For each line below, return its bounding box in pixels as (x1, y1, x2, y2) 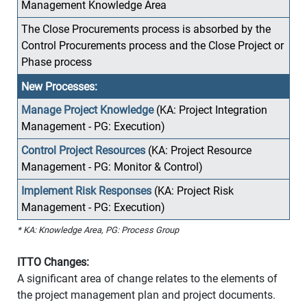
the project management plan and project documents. (17, 288, 275, 302)
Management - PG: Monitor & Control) (21, 160, 203, 173)
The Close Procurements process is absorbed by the (21, 22, 271, 36)
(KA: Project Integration (153, 103, 267, 116)
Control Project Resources (21, 143, 145, 157)
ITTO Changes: (17, 255, 89, 269)
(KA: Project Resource (145, 143, 251, 157)
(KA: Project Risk (151, 184, 234, 197)
